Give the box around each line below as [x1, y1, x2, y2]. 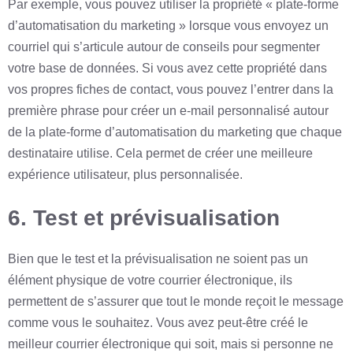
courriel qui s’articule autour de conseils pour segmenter [8, 40, 320, 54]
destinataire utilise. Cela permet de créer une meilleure [8, 147, 313, 161]
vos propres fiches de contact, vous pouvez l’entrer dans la [8, 83, 333, 97]
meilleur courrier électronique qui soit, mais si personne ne [8, 337, 333, 351]
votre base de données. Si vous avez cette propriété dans [8, 61, 327, 76]
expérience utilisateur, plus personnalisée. [8, 168, 243, 182]
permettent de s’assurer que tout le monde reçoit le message [8, 295, 344, 309]
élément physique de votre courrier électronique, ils [8, 273, 292, 288]
